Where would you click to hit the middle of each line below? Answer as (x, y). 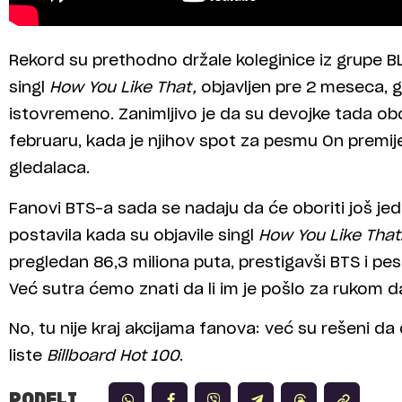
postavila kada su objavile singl (134, 235)
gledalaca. (49, 169)
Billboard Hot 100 (113, 356)
